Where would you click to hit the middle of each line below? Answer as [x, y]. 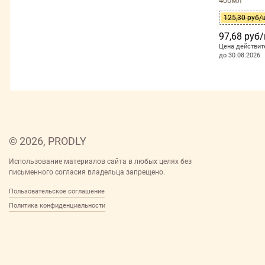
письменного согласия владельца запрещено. [87, 172]
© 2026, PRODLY [48, 141]
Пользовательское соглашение [57, 192]
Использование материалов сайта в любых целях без [100, 162]
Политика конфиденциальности [57, 206]
